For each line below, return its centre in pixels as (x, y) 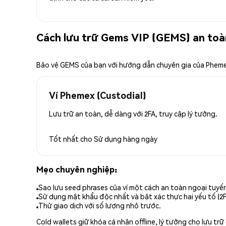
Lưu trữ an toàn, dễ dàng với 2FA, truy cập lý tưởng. (133, 113)
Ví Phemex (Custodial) (97, 95)
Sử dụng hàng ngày (126, 138)
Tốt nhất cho (71, 138)
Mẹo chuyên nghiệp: (77, 169)
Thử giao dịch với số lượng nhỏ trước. (100, 206)
